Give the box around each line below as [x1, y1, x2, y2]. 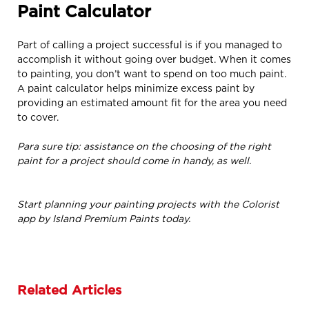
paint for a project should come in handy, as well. [17, 154, 251, 166]
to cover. [17, 111, 59, 122]
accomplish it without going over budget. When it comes [17, 53, 291, 64]
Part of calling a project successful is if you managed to [17, 39, 282, 50]
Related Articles [17, 283, 121, 297]
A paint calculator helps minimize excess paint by [17, 82, 255, 93]
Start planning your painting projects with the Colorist [17, 198, 279, 209]
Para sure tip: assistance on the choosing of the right [17, 140, 271, 151]
